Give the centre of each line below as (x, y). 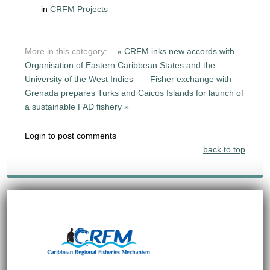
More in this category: (66, 51)
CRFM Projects (79, 9)
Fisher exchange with (191, 79)
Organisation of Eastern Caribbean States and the (120, 65)
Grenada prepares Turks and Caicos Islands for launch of (134, 93)
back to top (224, 149)
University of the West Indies (80, 79)
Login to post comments (71, 135)
